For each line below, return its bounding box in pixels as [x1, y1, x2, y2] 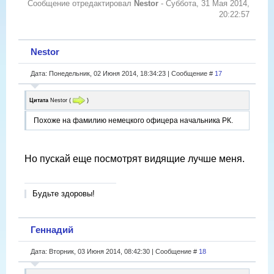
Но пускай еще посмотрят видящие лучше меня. [24, 154, 245, 165]
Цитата [29, 97, 48, 103]
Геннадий [31, 224, 73, 235]
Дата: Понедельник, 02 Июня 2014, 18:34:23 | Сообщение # [31, 69, 215, 77]
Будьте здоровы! [32, 189, 95, 199]
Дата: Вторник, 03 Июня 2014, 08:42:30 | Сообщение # [31, 247, 199, 255]
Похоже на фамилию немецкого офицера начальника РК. [34, 116, 233, 125]
